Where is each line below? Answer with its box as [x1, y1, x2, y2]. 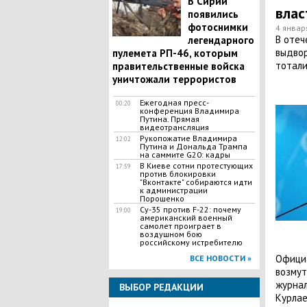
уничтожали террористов [112, 73, 236, 86]
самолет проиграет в [139, 221, 221, 231]
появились [187, 8, 238, 21]
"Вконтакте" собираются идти [139, 177, 252, 187]
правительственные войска [112, 60, 245, 73]
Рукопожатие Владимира [139, 133, 237, 143]
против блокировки [139, 169, 216, 179]
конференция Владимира [139, 106, 239, 116]
